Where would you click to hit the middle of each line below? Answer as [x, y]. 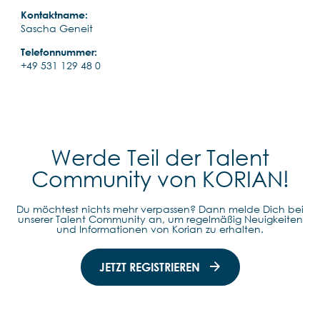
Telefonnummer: [59, 51]
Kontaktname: [54, 14]
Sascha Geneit [57, 28]
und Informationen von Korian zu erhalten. [160, 229]
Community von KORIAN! [160, 179]
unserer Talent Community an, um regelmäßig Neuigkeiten [160, 219]
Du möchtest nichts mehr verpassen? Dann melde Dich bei [160, 209]
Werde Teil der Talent [160, 157]
